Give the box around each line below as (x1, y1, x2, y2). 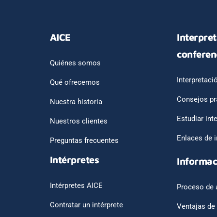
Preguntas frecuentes (49, 136, 119, 145)
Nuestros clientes (49, 117, 108, 125)
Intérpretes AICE (49, 181, 103, 190)
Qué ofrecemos (49, 78, 100, 87)
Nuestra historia (49, 97, 102, 106)
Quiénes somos (49, 59, 101, 67)
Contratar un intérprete (49, 201, 123, 209)
